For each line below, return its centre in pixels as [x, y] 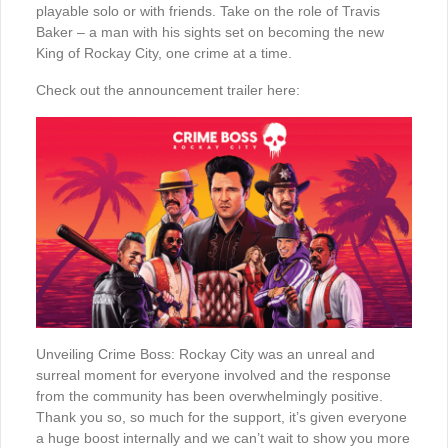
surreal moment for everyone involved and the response [213, 375]
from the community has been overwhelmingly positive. [209, 396]
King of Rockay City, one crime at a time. [164, 53]
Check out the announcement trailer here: [168, 90]
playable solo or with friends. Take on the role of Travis [208, 11]
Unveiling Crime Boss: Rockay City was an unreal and [205, 354]
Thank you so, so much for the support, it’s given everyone [221, 417]
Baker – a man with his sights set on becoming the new [210, 32]
